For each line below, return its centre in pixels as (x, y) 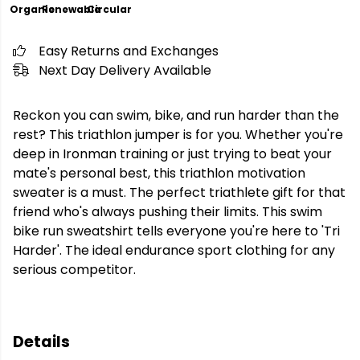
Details (41, 342)
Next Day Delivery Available (125, 70)
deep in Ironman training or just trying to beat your (172, 154)
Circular (109, 9)
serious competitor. (74, 270)
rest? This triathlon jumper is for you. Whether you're (178, 135)
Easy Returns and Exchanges (129, 51)
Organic (32, 9)
